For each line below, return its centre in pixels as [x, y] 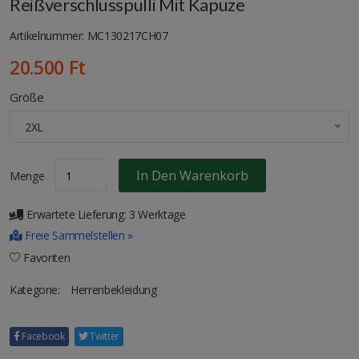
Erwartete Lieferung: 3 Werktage [105, 215]
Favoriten [45, 258]
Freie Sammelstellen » [77, 236]
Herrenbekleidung [114, 290]
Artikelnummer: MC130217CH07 [89, 35]
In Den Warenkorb [192, 175]
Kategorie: [36, 290]
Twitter [104, 337]
